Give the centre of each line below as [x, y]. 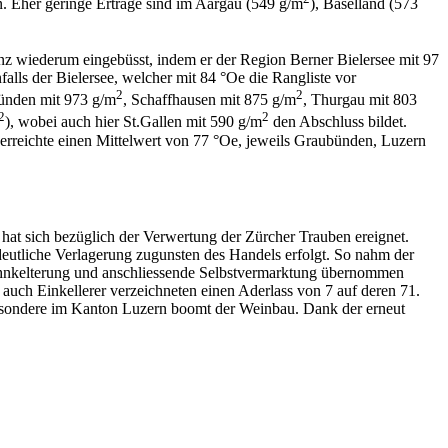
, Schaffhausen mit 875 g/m [209, 100]
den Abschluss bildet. [338, 122]
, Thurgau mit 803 [360, 100]
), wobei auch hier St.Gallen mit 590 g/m [133, 122]
